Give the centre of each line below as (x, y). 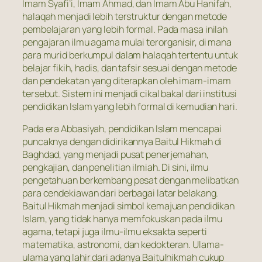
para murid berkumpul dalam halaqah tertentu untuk (130, 55)
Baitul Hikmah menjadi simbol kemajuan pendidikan (129, 206)
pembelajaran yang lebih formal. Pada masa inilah (125, 29)
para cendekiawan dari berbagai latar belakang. (120, 193)
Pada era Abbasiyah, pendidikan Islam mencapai (122, 129)
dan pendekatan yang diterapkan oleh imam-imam (127, 80)
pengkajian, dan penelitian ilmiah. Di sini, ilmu (116, 168)
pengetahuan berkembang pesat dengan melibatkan (131, 180)
